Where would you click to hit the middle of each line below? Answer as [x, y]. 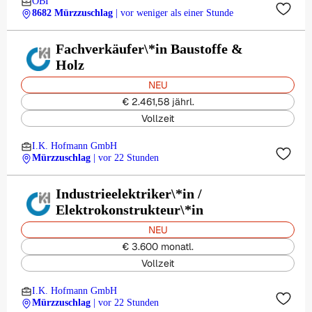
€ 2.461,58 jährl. [158, 102]
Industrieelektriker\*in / [129, 194]
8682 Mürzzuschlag [72, 13]
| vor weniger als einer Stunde [174, 13]
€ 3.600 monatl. [158, 247]
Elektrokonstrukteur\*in [130, 210]
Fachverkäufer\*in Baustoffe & [149, 49]
